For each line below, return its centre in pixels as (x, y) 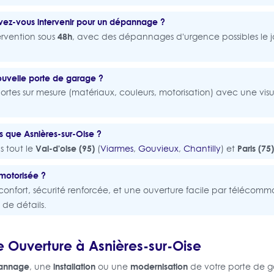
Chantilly (202, 148)
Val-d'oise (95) (65, 148)
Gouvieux (158, 148)
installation (74, 266)
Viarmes (117, 148)
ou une (113, 266)
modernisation (159, 266)
